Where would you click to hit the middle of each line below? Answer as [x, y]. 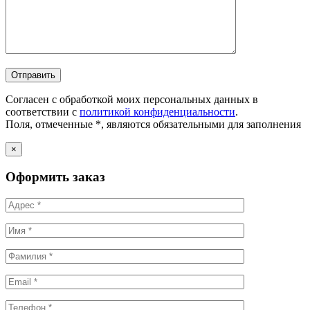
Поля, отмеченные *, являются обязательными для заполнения [153, 125]
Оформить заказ [55, 176]
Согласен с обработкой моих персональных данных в [132, 100]
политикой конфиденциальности [157, 112]
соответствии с [43, 112]
